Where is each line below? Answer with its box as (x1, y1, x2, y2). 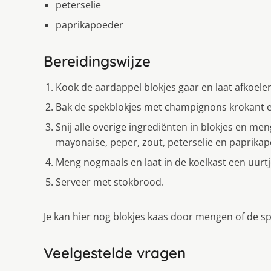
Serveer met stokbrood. (56, 175, 164, 189)
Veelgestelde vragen (44, 244, 186, 263)
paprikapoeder (56, 18, 123, 32)
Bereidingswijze (44, 52, 151, 71)
